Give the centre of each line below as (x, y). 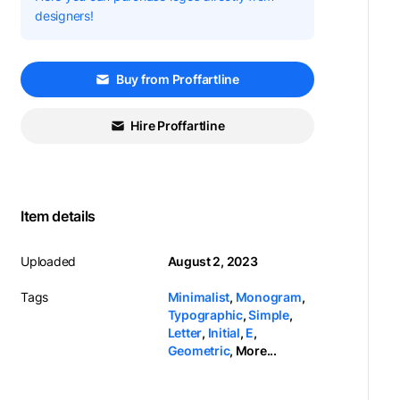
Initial (224, 333)
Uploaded (49, 261)
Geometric (199, 350)
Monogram (268, 297)
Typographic (205, 315)
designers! (64, 16)
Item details (58, 216)
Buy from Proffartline (177, 79)
